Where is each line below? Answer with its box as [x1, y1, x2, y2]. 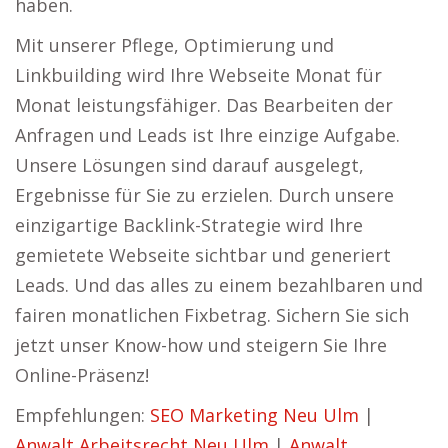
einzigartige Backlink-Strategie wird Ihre [15, 213, 363, 237]
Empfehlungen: [15, 403, 150, 427]
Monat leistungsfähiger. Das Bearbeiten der [15, 93, 393, 117]
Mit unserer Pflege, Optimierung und [15, 33, 334, 57]
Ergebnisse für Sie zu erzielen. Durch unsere [15, 183, 394, 207]
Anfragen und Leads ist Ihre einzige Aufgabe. [15, 123, 400, 147]
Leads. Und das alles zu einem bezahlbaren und [15, 273, 423, 297]
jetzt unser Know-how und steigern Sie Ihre [15, 333, 387, 357]
